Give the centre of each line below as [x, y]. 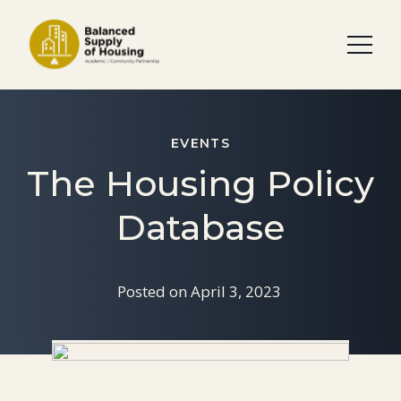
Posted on [152, 291]
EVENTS [200, 144]
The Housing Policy [200, 183]
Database [200, 227]
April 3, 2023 [235, 291]
